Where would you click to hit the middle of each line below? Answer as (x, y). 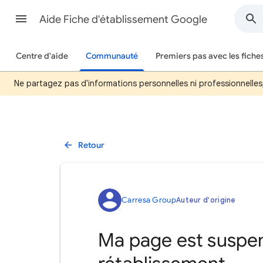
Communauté (112, 56)
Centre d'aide (42, 56)
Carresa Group (149, 200)
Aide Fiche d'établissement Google (123, 19)
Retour (91, 145)
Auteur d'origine (206, 200)
